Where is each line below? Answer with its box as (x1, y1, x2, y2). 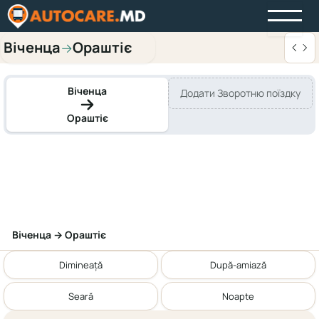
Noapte (222, 289, 254, 303)
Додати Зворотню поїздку (180, 86, 300, 100)
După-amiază (210, 258, 266, 271)
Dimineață (59, 258, 103, 271)
